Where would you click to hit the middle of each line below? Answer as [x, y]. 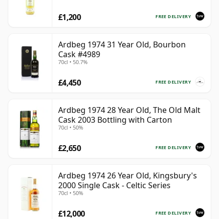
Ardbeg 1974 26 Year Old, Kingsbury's [128, 176]
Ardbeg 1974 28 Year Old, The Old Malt [129, 110]
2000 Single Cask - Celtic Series [114, 186]
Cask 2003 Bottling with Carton [115, 120]
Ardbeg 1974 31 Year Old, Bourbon [122, 45]
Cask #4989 [79, 55]
